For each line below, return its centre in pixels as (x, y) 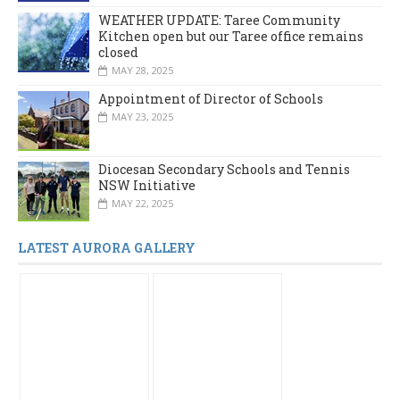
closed (118, 52)
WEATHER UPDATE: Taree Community (219, 20)
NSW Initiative (147, 186)
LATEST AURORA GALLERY (107, 248)
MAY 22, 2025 (142, 204)
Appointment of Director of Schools (211, 98)
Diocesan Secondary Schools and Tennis (224, 170)
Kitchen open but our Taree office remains (231, 36)
